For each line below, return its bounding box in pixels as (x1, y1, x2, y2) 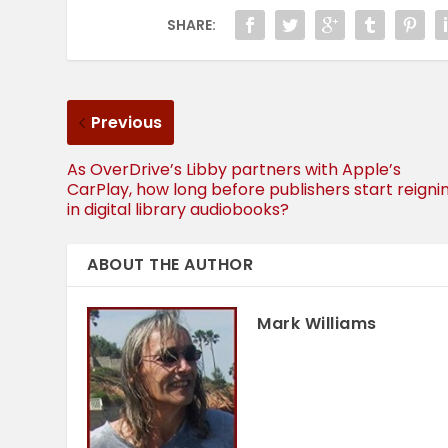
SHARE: (166, 15, 216, 36)
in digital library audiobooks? (67, 198, 290, 222)
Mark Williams (257, 312, 377, 336)
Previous (91, 111, 163, 135)
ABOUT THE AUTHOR (87, 253, 254, 277)
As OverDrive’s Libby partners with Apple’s (67, 158, 402, 182)
